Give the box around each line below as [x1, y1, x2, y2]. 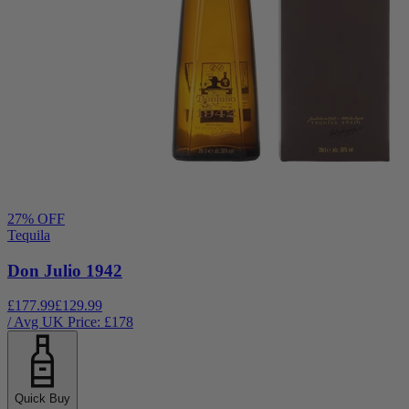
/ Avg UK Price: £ [7, 314, 111, 330]
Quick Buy [15, 392, 70, 406]
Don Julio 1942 [7, 260, 122, 280]
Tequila [7, 226, 50, 243]
